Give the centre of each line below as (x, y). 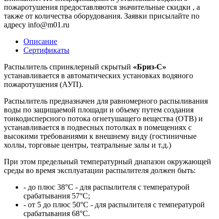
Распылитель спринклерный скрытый (68, 66)
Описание (40, 41)
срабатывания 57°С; (57, 196)
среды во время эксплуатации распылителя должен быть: (100, 170)
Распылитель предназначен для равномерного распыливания (106, 101)
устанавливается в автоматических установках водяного (99, 75)
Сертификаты (46, 50)
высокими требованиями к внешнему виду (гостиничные (100, 136)
